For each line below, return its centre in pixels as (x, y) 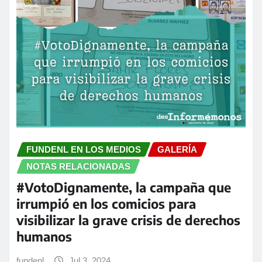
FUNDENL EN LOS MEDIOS (84, 149)
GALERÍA (177, 149)
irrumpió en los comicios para (106, 204)
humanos (44, 237)
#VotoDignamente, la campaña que (124, 187)
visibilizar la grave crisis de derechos (128, 220)
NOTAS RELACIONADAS (78, 166)
